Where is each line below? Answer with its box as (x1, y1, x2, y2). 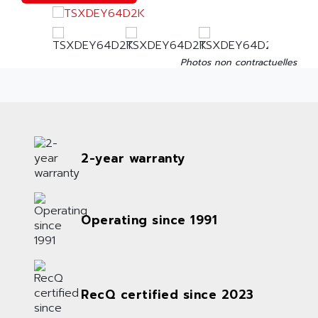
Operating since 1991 (81, 210, 217, 229)
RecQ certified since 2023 (81, 285, 254, 305)
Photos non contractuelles (180, 55, 297, 70)
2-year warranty (81, 148, 185, 168)
